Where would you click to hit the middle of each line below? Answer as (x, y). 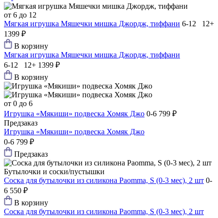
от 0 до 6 (18, 104)
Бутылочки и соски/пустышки (54, 172)
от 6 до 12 (20, 15)
